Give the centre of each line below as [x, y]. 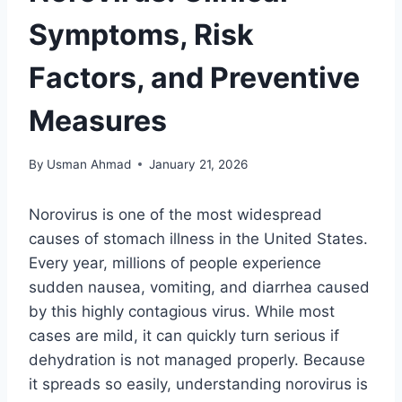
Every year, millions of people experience [175, 262]
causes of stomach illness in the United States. [198, 238]
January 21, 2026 [199, 164]
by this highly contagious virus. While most [182, 311]
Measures [98, 121]
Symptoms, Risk [141, 35]
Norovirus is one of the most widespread [175, 214]
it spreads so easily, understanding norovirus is [198, 384]
